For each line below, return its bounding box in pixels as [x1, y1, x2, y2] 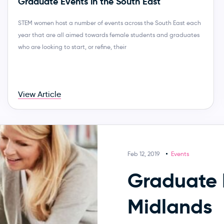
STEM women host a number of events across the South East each [17, 18, 201, 26]
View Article [17, 89, 61, 99]
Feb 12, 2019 [127, 149, 160, 157]
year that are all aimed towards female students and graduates [17, 30, 199, 38]
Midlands [127, 193, 213, 219]
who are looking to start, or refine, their [17, 42, 126, 50]
